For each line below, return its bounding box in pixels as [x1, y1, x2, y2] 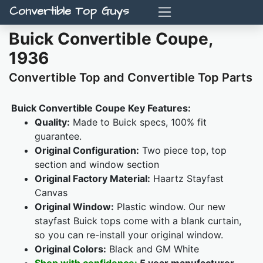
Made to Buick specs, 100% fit [70, 116, 207, 129]
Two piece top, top [139, 144, 227, 157]
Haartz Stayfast [150, 173, 224, 185]
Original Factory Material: [35, 173, 150, 185]
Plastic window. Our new [114, 201, 225, 213]
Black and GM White [106, 243, 199, 255]
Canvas [35, 187, 68, 199]
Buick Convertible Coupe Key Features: [11, 102, 191, 114]
